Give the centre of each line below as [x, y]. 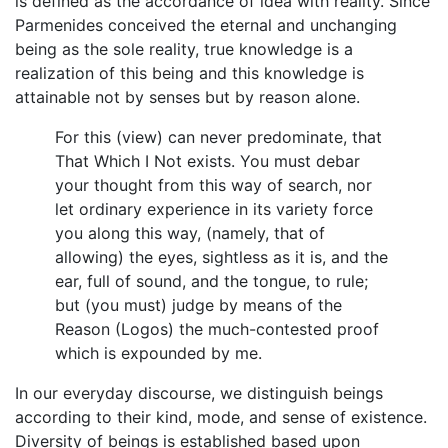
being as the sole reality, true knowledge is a [184, 49]
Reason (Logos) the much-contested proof [217, 329]
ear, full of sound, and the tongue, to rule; [211, 281]
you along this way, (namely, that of [190, 233]
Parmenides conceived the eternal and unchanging [206, 25]
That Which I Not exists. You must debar [207, 161]
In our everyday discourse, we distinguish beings [199, 393]
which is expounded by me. [158, 353]
